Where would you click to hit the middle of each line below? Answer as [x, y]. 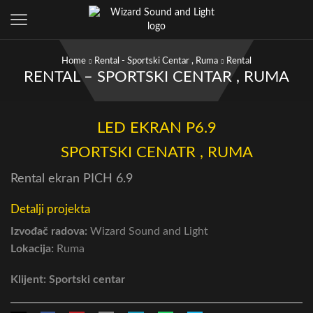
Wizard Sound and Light [148, 231]
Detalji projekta [50, 209]
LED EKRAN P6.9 [156, 128]
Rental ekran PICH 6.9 [72, 179]
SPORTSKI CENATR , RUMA [156, 153]
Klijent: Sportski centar [68, 279]
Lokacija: [32, 248]
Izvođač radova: [49, 231]
